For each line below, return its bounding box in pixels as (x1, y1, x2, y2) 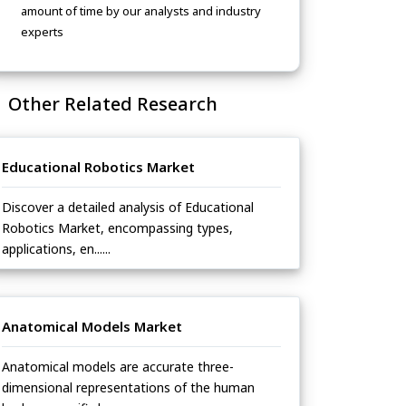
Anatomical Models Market (2, 317, 182, 336)
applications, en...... (2, 240, 111, 258)
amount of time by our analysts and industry (21, 3, 261, 20)
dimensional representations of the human (2, 379, 255, 397)
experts (21, 24, 63, 41)
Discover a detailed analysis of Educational (2, 198, 254, 217)
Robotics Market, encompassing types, (2, 219, 233, 237)
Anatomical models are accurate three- (2, 358, 234, 376)
